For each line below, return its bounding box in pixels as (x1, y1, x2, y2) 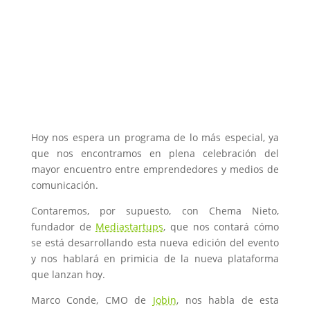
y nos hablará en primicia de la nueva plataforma (30, 251, 280, 265)
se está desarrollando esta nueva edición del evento (30, 235, 280, 249)
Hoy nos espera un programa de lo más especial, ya (30, 130, 280, 144)
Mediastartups (95, 219, 164, 233)
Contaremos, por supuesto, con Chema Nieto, (30, 203, 280, 217)
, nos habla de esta (176, 293, 280, 307)
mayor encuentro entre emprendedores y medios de (30, 162, 280, 176)
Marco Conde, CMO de (30, 293, 153, 307)
